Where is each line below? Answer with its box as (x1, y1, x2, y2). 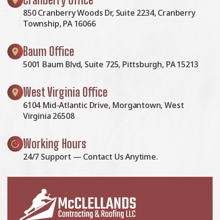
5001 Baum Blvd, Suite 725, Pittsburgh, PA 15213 (23, 59, 199, 70)
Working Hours (23, 136, 86, 151)
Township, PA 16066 (23, 18, 96, 29)
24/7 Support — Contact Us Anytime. (23, 151, 158, 163)
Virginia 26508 (23, 110, 75, 122)
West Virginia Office (23, 84, 108, 100)
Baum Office (23, 44, 74, 59)
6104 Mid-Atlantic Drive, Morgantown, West (23, 100, 184, 111)
